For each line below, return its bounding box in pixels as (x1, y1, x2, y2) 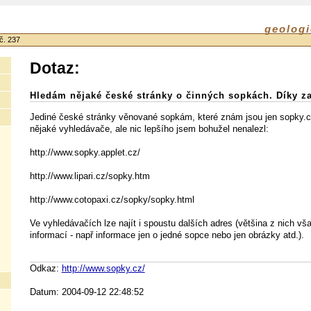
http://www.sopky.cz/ (61, 263, 145, 274)
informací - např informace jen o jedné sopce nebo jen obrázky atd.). (29, 230, 304, 241)
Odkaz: (29, 263, 62, 274)
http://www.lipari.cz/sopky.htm (29, 171, 150, 182)
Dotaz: (29, 59, 80, 77)
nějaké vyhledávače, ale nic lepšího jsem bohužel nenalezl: (29, 124, 269, 135)
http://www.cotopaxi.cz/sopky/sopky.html (29, 194, 194, 205)
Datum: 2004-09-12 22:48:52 (29, 287, 144, 298)
